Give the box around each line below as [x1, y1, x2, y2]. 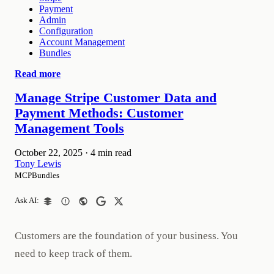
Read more [15, 68, 61, 79]
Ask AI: [15, 196, 39, 206]
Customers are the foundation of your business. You [15, 230, 238, 242]
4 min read [91, 147, 131, 158]
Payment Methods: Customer [15, 105, 183, 120]
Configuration [39, 25, 93, 36]
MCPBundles [15, 170, 59, 180]
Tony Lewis [15, 158, 61, 169]
